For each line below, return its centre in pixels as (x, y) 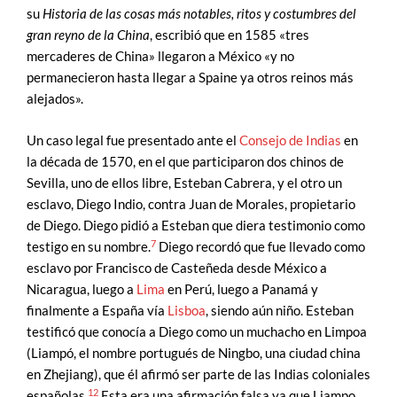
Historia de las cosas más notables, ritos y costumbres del (199, 14)
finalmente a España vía (97, 311)
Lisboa (187, 311)
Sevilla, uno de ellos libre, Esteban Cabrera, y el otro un (184, 183)
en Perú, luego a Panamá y (241, 290)
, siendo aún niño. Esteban (280, 311)
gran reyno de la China (88, 35)
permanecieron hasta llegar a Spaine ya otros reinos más (190, 78)
